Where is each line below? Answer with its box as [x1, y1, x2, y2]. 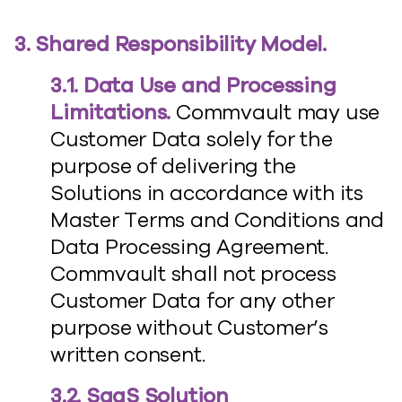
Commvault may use [170, 99, 380, 127]
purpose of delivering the [50, 153, 297, 180]
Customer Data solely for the [50, 126, 333, 153]
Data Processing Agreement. [50, 233, 329, 261]
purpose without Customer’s [50, 314, 329, 342]
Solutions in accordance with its [50, 179, 363, 207]
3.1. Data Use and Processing [50, 72, 336, 100]
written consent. [50, 341, 205, 369]
